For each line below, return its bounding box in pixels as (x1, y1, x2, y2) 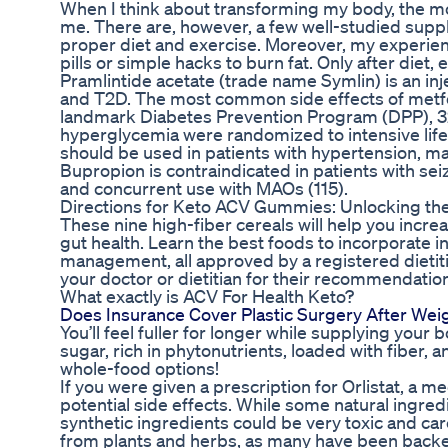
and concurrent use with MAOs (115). (60, 177, 348, 200)
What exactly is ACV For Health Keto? (60, 285, 354, 308)
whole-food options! (60, 357, 219, 380)
